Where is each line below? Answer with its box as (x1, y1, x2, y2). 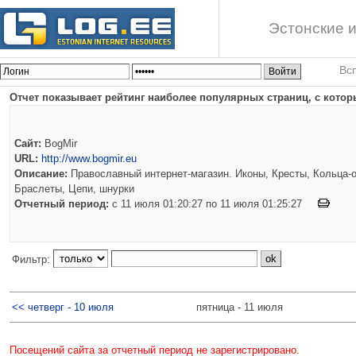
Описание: (14, 167, 68, 180)
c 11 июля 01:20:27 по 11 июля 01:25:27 (109, 197, 318, 210)
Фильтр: (12, 253, 53, 265)
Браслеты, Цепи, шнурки (14, 182, 134, 195)
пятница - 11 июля (196, 300, 283, 313)
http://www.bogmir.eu (41, 152, 137, 164)
